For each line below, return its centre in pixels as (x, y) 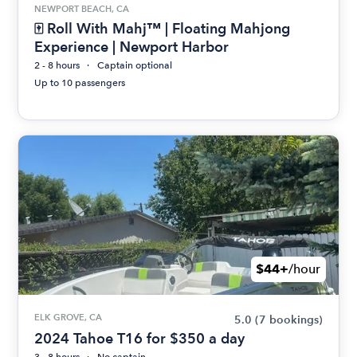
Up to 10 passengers (80, 83)
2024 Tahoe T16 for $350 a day (140, 339)
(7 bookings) (288, 320)
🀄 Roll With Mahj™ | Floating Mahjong (163, 29)
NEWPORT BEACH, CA (82, 8)
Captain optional (135, 66)
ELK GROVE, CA (69, 318)
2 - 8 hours (57, 66)
